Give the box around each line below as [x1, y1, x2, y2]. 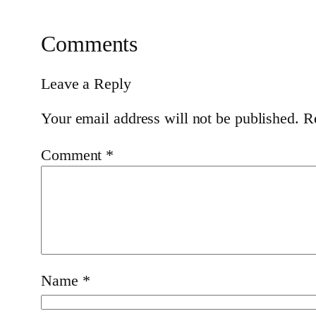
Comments [41, 31, 138, 57]
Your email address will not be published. [41, 109, 299, 127]
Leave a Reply [41, 74, 131, 92]
